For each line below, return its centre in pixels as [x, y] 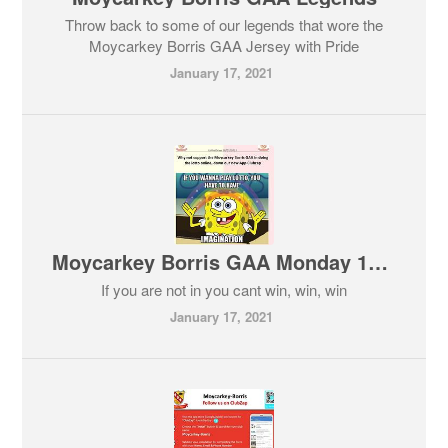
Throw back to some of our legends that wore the [224, 24]
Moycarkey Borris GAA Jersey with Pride [224, 45]
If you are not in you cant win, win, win [224, 289]
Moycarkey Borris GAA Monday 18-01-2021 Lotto [378, 261]
